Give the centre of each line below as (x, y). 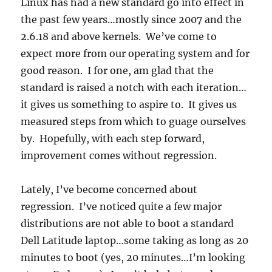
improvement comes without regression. (119, 155)
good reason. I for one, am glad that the (117, 70)
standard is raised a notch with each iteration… (134, 87)
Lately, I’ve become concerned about (109, 189)
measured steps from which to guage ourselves (134, 121)
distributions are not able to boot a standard (127, 223)
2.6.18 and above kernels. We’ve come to (119, 36)
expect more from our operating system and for (135, 53)
